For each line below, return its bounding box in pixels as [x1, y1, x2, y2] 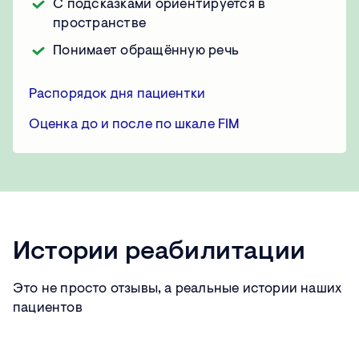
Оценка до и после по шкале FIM [29, 118, 240, 132]
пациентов [13, 301, 83, 316]
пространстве [53, 17, 146, 31]
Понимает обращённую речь [53, 44, 239, 58]
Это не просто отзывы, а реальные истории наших [13, 282, 342, 296]
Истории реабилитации [13, 240, 305, 266]
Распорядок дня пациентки [29, 87, 206, 102]
